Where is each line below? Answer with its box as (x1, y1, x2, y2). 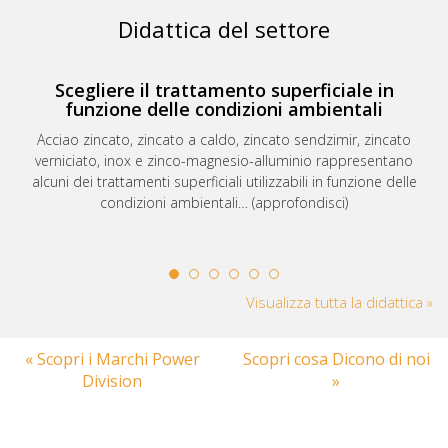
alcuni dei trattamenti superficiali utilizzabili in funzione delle (31, 172, 417, 192)
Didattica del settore (118, 14, 330, 45)
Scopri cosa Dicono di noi (242, 348, 430, 371)
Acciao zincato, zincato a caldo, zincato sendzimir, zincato (37, 130, 411, 150)
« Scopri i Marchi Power (24, 348, 200, 371)
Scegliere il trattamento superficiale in (54, 78, 394, 103)
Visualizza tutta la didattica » (246, 292, 433, 313)
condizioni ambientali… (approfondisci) (100, 193, 348, 213)
